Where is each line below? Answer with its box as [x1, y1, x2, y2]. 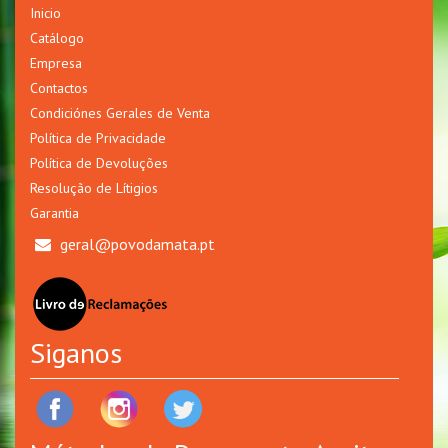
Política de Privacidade [30, 128, 166, 147]
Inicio [30, 3, 61, 22]
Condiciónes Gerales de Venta [30, 103, 210, 122]
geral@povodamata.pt [60, 233, 215, 254]
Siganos [30, 333, 122, 371]
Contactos [30, 78, 88, 97]
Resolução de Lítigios [30, 178, 158, 197]
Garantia [30, 203, 79, 222]
